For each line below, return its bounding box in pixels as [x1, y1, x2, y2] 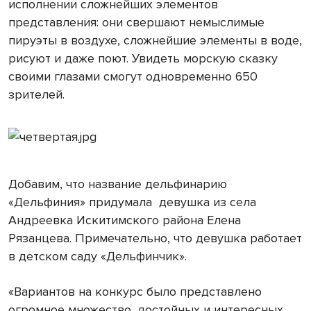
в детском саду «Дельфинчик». [8, 248, 187, 264]
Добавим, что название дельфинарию [8, 176, 227, 192]
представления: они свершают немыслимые [8, 14, 264, 30]
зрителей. [8, 86, 65, 102]
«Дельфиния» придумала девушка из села [8, 194, 256, 210]
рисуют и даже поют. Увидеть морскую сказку [8, 50, 278, 66]
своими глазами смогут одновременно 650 [8, 68, 258, 84]
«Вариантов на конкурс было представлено [8, 283, 262, 299]
